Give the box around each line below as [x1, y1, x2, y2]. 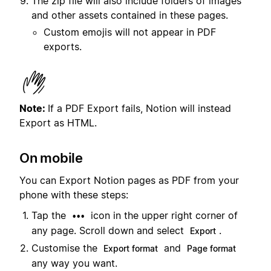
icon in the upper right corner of [88, 209, 238, 221]
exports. [44, 41, 82, 53]
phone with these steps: [19, 188, 128, 201]
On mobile [19, 150, 83, 166]
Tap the [31, 209, 69, 221]
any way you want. [31, 256, 117, 269]
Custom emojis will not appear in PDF [44, 26, 216, 39]
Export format [103, 243, 158, 253]
